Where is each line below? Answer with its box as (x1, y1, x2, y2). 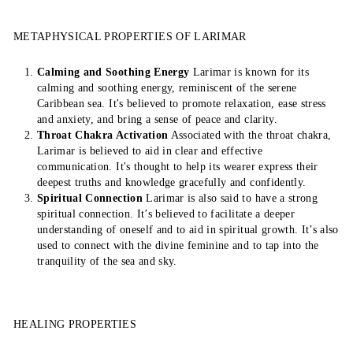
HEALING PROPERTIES (13, 318, 137, 330)
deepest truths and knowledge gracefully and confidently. (37, 176, 307, 188)
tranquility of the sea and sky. (37, 255, 177, 267)
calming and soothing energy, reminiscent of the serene (37, 82, 297, 94)
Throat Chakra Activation (37, 129, 169, 141)
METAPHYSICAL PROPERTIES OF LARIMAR (13, 31, 247, 43)
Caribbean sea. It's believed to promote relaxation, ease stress (37, 98, 326, 110)
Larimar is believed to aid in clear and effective (37, 145, 262, 157)
